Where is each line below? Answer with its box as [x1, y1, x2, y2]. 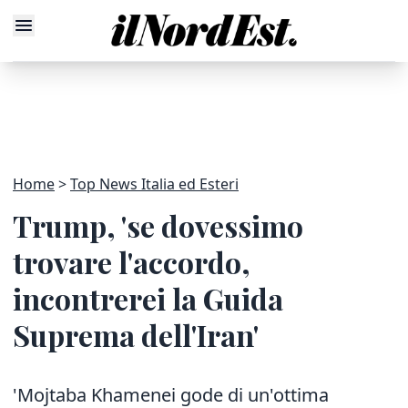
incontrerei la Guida [13, 279, 283, 318]
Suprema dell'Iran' [13, 315, 259, 354]
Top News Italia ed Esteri [70, 174, 239, 194]
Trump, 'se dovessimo [13, 206, 303, 245]
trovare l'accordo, [13, 242, 250, 281]
